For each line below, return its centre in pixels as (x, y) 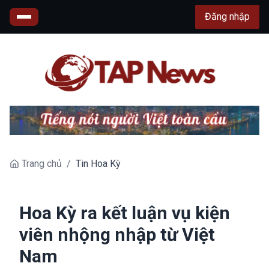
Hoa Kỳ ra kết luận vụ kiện (125, 213)
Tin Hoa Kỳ (98, 163)
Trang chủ (42, 163)
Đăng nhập (227, 17)
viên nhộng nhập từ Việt (117, 234)
